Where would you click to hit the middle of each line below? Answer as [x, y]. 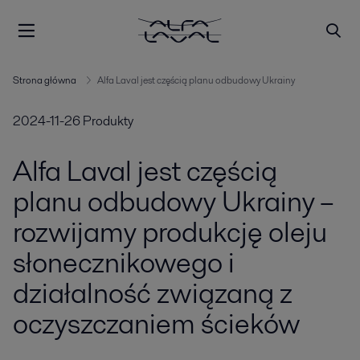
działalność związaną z [153, 293]
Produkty [108, 121]
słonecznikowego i [124, 262]
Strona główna [45, 80]
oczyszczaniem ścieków [157, 323]
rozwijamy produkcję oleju [170, 232]
